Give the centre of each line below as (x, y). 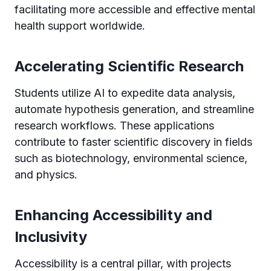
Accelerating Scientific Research (129, 66)
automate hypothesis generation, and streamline (134, 109)
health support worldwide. (80, 25)
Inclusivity (51, 237)
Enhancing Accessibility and (113, 215)
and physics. (46, 174)
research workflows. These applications (114, 125)
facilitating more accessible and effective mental (135, 9)
